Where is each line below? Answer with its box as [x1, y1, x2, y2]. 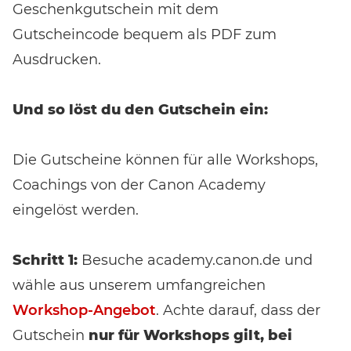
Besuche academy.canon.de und [78, 251, 313, 269]
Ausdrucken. [13, 50, 101, 68]
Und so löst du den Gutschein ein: [13, 100, 268, 118]
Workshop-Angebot [13, 301, 156, 319]
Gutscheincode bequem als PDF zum [13, 25, 277, 43]
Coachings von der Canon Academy [13, 175, 266, 194]
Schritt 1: [13, 251, 78, 269]
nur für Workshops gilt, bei [89, 326, 292, 344]
